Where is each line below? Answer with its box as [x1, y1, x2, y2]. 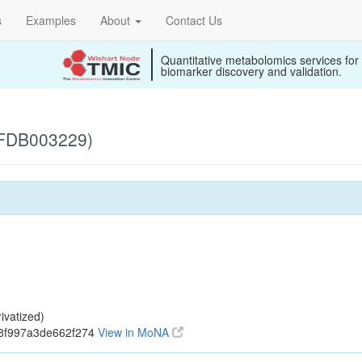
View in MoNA [98, 324, 172, 340]
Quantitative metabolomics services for [161, 52, 359, 68]
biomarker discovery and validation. [161, 63, 342, 79]
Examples [26, 12, 76, 28]
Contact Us [166, 12, 222, 28]
